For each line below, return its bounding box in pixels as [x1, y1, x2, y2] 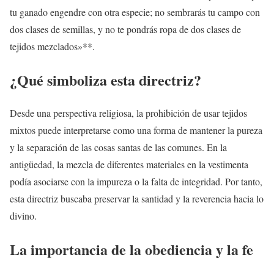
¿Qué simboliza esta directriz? [10, 68, 201, 91]
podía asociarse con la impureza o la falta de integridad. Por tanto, [10, 175, 262, 188]
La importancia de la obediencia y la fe [10, 239, 253, 261]
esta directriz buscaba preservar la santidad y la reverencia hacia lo [10, 192, 264, 206]
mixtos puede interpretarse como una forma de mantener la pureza [10, 124, 262, 137]
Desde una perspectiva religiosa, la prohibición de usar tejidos [10, 106, 247, 120]
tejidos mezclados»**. [10, 39, 95, 53]
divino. [10, 209, 37, 223]
